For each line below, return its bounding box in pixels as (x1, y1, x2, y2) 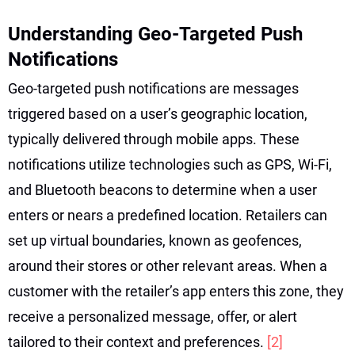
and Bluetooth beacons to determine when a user (8, 181, 317, 198)
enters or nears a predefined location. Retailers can (8, 206, 327, 223)
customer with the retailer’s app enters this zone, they (8, 282, 344, 300)
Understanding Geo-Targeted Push (8, 22, 303, 45)
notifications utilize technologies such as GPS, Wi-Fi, (8, 155, 332, 173)
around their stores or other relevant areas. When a (8, 257, 327, 274)
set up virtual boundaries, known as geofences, (8, 231, 302, 249)
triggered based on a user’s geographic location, (8, 105, 307, 122)
